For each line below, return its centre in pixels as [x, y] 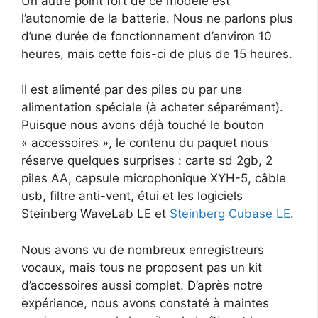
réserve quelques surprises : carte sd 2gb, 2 [147, 161]
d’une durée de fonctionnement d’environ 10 [147, 36]
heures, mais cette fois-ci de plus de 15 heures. [157, 54]
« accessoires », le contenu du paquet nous [145, 143]
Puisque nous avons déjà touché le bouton [143, 125]
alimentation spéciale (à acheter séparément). [152, 108]
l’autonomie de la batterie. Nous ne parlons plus [157, 18]
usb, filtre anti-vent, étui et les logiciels [132, 196]
